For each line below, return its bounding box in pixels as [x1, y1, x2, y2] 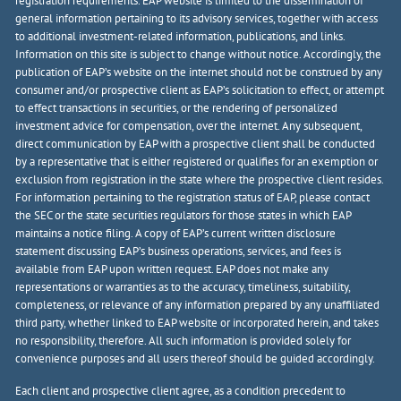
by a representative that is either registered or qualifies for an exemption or [15, 153, 379, 169]
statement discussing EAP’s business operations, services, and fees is [15, 243, 342, 259]
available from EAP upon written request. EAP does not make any [15, 260, 329, 277]
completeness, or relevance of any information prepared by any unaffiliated [15, 296, 380, 312]
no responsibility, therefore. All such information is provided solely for [15, 332, 352, 348]
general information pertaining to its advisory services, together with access [15, 10, 379, 26]
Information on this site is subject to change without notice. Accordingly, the [15, 46, 382, 62]
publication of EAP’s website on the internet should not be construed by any [15, 64, 383, 80]
